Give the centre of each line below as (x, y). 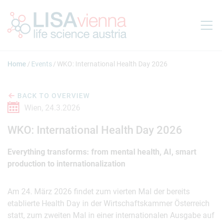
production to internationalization (66, 164)
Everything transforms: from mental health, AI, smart (102, 152)
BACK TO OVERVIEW (54, 96)
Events (42, 64)
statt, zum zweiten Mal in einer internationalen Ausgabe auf (111, 215)
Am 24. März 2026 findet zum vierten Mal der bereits (99, 192)
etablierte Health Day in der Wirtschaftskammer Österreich (109, 203)
